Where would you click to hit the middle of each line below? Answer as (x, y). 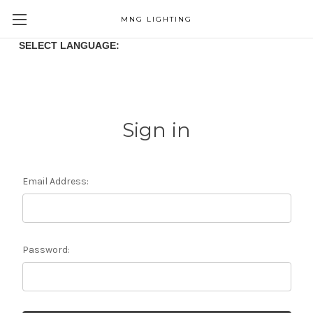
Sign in (156, 130)
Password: (46, 250)
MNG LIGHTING (156, 19)
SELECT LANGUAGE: (63, 45)
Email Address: (55, 181)
